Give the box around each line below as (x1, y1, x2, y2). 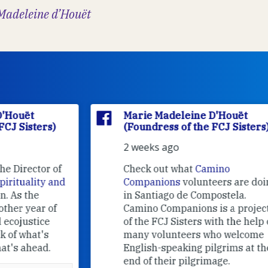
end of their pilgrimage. (66, 254, 173, 267)
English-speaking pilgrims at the (66, 241, 215, 254)
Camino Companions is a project (66, 202, 213, 214)
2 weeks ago (66, 140, 122, 154)
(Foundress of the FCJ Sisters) (66, 120, 212, 133)
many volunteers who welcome (66, 228, 207, 240)
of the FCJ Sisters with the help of (66, 215, 218, 227)
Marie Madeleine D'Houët (66, 109, 190, 121)
